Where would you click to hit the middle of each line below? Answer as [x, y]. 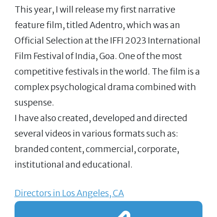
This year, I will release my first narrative [95, 10]
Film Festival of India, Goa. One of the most [98, 56]
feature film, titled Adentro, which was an [97, 25]
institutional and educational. [73, 165]
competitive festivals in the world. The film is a [107, 72]
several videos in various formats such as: [96, 134]
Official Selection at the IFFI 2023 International [107, 41]
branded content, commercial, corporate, [97, 149]
